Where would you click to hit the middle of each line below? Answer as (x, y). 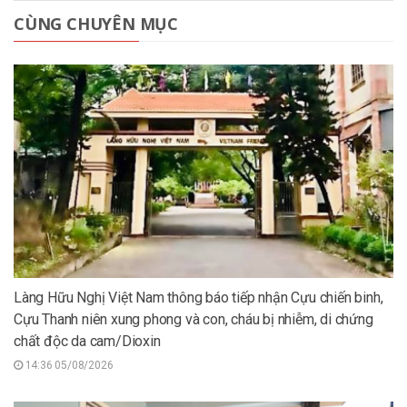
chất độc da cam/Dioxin (87, 342)
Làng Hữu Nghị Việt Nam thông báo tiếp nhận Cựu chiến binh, (199, 298)
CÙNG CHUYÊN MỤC (96, 24)
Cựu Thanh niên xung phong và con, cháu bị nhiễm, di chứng (194, 320)
